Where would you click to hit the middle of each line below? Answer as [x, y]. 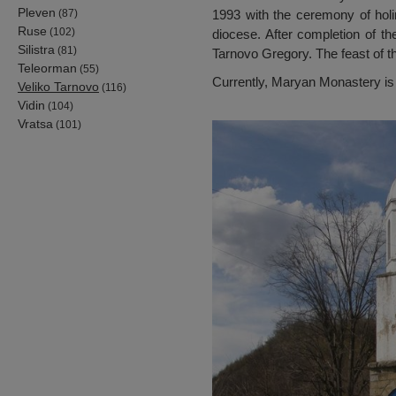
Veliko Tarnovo [58, 86]
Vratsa [35, 123]
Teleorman [47, 68]
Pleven [37, 12]
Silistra [36, 49]
